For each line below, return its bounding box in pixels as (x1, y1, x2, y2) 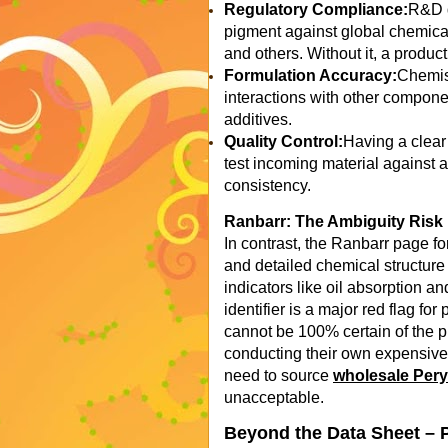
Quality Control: (224, 133, 343, 150)
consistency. (224, 177, 311, 194)
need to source (224, 367, 333, 384)
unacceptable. (224, 389, 324, 406)
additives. (224, 111, 292, 128)
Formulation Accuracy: (224, 67, 397, 84)
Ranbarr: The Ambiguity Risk (224, 213, 443, 230)
